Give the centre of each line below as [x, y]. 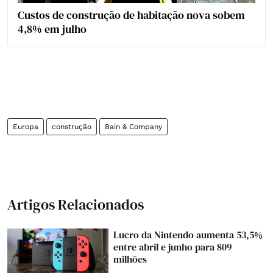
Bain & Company [133, 126]
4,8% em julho [52, 29]
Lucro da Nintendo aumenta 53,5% [188, 234]
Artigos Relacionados [76, 204]
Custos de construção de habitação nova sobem [131, 15]
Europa [26, 126]
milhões [130, 259]
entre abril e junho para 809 [173, 246]
